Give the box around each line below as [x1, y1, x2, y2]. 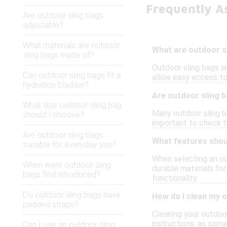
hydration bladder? [23, 80, 89, 90]
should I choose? [23, 110, 84, 120]
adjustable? [23, 20, 63, 30]
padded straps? [23, 200, 79, 210]
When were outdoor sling [23, 160, 111, 170]
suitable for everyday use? [23, 140, 116, 150]
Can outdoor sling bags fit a [23, 70, 121, 81]
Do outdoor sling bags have [23, 190, 121, 200]
